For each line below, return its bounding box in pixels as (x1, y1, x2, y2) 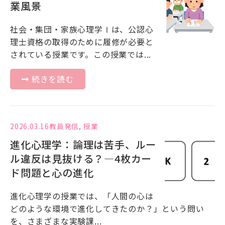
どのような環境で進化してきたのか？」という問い (10, 202, 204, 214)
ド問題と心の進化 (10, 165, 94, 180)
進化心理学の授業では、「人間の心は (10, 189, 154, 202)
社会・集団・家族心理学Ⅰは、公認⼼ (10, 23, 154, 36)
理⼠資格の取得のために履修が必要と (10, 36, 154, 48)
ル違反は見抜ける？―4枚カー (10, 151, 152, 166)
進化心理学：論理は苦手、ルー (10, 137, 157, 152)
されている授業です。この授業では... (10, 48, 152, 61)
